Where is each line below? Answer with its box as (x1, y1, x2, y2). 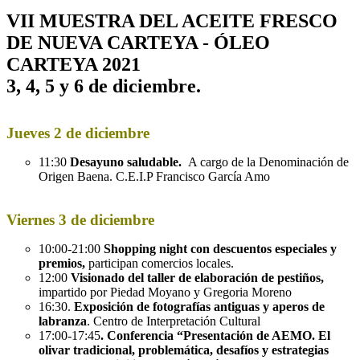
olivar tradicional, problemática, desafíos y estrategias (39, 342, 329, 357)
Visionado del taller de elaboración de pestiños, (71, 270, 324, 284)
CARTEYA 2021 (6, 53, 141, 75)
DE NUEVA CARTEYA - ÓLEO (6, 31, 270, 53)
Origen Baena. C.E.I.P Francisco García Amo (39, 169, 270, 183)
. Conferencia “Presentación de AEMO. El (100, 328, 330, 342)
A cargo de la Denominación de (185, 154, 349, 169)
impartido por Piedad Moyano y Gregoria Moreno (39, 284, 295, 299)
